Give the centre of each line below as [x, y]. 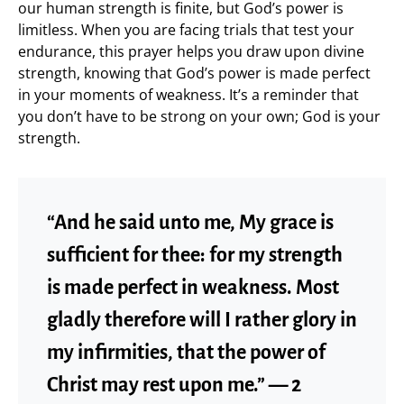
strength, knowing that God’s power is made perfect [194, 73]
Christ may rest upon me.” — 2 [174, 385]
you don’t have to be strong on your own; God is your [199, 116]
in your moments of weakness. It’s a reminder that [188, 95]
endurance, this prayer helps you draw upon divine [191, 51]
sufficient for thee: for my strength [195, 255]
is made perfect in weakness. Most [193, 288]
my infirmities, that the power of [186, 353]
